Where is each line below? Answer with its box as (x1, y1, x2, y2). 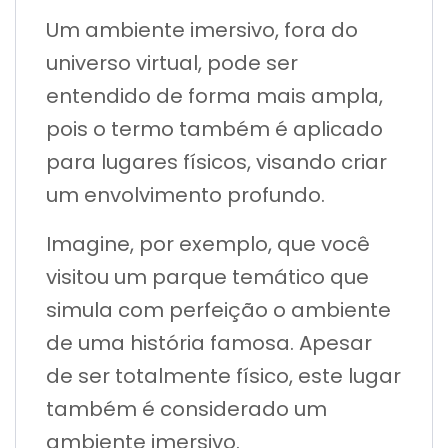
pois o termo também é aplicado (46, 114, 383, 143)
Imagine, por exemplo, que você (46, 229, 370, 258)
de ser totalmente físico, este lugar (46, 361, 401, 390)
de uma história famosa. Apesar (46, 328, 372, 357)
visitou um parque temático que (46, 262, 369, 291)
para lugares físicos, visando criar (46, 147, 387, 176)
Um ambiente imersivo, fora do (46, 15, 358, 44)
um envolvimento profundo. (46, 180, 330, 209)
